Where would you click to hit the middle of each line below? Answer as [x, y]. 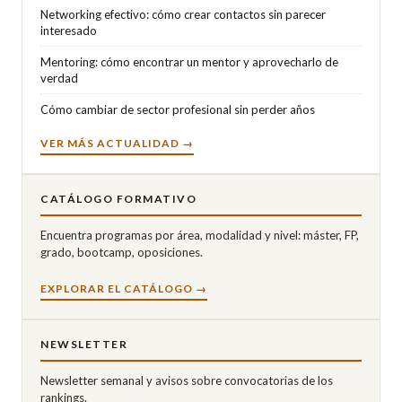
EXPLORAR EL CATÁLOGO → [124, 288]
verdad [59, 78]
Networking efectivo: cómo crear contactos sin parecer [183, 14]
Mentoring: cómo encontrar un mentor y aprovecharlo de [189, 61]
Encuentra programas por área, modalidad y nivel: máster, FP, [200, 235]
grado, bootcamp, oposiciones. [122, 252]
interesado [69, 30]
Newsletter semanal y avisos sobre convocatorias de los [187, 380]
